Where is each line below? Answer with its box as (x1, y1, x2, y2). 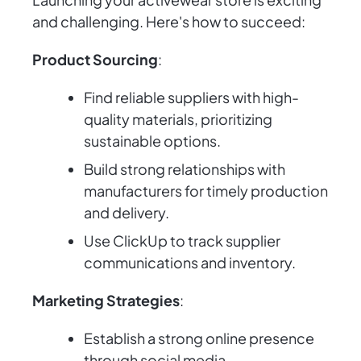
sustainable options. (84, 131, 221, 151)
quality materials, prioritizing (84, 110, 272, 129)
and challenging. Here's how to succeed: (32, 12, 305, 31)
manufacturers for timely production (84, 181, 328, 201)
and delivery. (84, 203, 169, 222)
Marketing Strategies (32, 291, 180, 310)
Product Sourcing (32, 50, 158, 69)
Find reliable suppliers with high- (84, 88, 299, 107)
